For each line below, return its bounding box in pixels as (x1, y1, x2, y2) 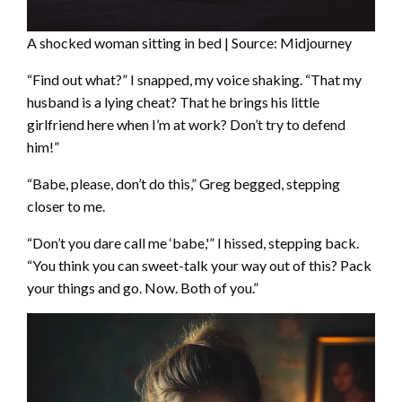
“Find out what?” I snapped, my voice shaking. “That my (27, 70, 362, 88)
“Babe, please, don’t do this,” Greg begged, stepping (27, 174, 340, 192)
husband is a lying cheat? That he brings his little (27, 92, 319, 110)
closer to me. (27, 197, 105, 214)
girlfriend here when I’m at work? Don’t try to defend (27, 115, 345, 133)
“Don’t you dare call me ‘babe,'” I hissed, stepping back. (27, 233, 359, 251)
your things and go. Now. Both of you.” (27, 278, 258, 296)
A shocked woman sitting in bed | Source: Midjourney (27, 33, 352, 51)
